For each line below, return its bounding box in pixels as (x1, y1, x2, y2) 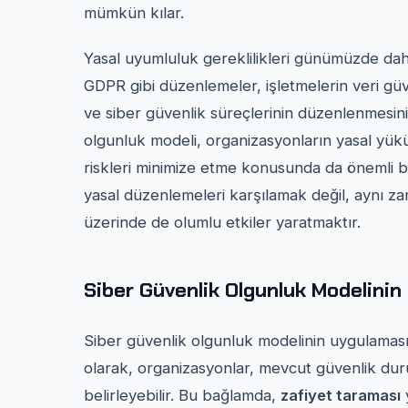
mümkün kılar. (84, 3, 184, 22)
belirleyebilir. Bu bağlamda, (84, 385, 280, 404)
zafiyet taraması (280, 385, 401, 404)
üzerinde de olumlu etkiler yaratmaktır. (84, 212, 361, 231)
